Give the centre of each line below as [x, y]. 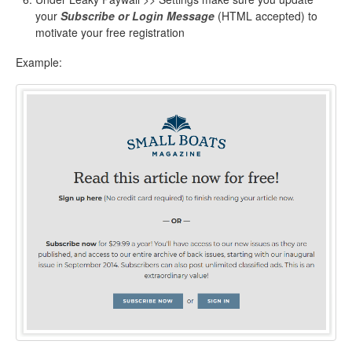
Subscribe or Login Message [137, 15]
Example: [40, 62]
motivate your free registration [110, 32]
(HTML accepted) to [266, 15]
